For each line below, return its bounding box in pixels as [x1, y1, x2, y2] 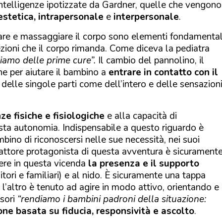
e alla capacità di [105, 109, 177, 122]
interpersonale [113, 10, 179, 23]
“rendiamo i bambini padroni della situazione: [17, 192, 206, 206]
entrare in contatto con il [109, 65, 218, 79]
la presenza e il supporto [88, 157, 199, 170]
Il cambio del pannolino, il [96, 54, 204, 67]
